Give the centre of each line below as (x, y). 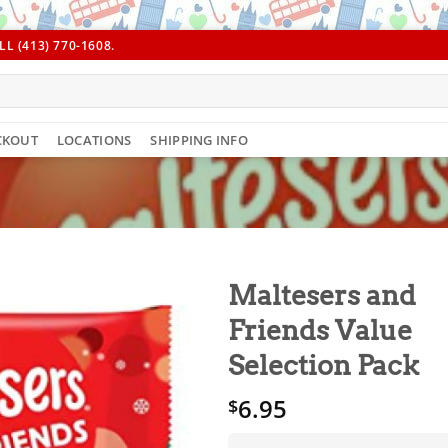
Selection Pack (324, 366)
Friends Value (320, 331)
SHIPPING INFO (199, 139)
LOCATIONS (94, 139)
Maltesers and (322, 296)
